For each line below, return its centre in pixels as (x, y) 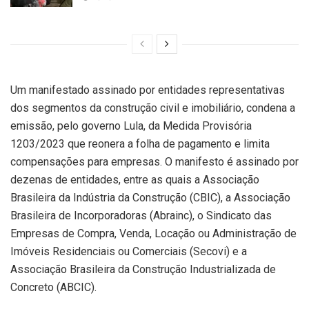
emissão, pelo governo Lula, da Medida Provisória (131, 126)
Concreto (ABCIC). (53, 287)
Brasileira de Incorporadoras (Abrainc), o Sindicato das (141, 215)
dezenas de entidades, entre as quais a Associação (135, 179)
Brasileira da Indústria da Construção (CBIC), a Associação (150, 197)
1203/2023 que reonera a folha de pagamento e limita (140, 143)
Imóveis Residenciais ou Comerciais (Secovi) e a (129, 251)
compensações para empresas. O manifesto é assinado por (154, 161)
